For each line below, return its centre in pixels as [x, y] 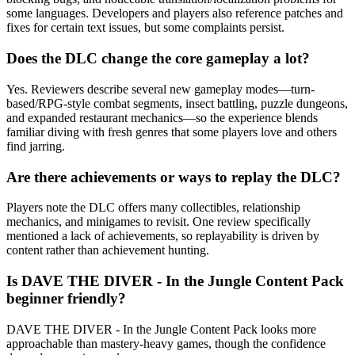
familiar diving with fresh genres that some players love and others [172, 132]
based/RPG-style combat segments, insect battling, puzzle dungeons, [177, 103]
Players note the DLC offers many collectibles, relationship [153, 208]
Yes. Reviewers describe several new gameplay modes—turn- [160, 89]
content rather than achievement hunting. [108, 250]
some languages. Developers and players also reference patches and [175, 13]
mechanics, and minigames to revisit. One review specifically [158, 222]
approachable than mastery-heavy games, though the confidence [166, 343]
